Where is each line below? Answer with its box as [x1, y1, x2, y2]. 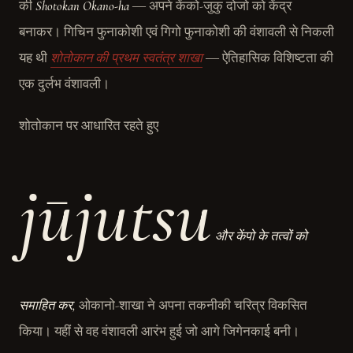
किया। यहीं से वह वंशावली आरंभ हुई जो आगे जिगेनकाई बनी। [19, 324, 299, 340]
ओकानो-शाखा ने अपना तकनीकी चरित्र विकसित [76, 298, 307, 314]
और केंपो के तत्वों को [212, 229, 307, 244]
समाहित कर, [19, 298, 76, 314]
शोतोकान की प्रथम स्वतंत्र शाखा [50, 50, 203, 66]
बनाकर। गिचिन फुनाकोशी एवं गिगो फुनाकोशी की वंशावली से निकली [19, 24, 334, 40]
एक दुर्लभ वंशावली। [19, 76, 110, 92]
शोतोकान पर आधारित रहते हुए [19, 118, 158, 134]
